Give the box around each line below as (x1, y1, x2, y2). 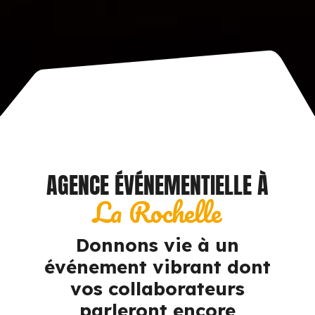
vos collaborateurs (70, 276, 245, 300)
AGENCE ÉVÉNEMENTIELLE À (46, 167, 269, 202)
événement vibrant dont (44, 255, 271, 278)
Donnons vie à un (75, 233, 239, 257)
